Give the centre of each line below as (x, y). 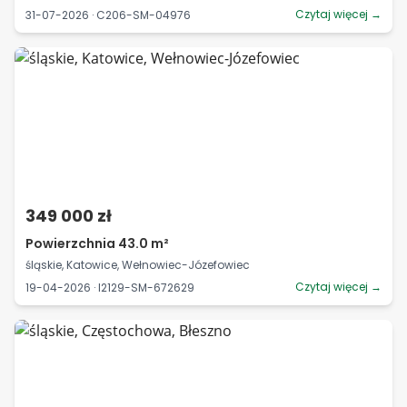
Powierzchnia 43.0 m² (97, 243)
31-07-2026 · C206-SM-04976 (108, 15)
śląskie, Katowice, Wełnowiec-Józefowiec (138, 265)
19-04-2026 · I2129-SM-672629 (110, 287)
